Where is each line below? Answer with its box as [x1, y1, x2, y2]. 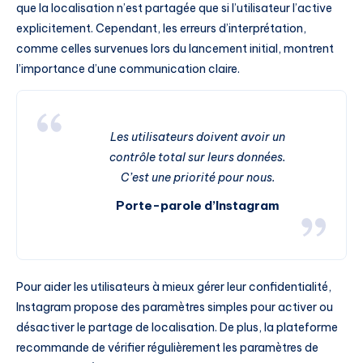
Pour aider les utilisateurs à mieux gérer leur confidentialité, [16, 279, 331, 294]
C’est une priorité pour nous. [120, 170, 275, 186]
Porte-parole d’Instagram [116, 198, 280, 214]
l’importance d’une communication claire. [16, 62, 240, 77]
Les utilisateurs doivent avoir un [110, 130, 285, 145]
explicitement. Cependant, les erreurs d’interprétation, [16, 21, 306, 36]
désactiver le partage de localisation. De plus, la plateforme [16, 319, 338, 335]
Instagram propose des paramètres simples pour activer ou [16, 299, 333, 314]
